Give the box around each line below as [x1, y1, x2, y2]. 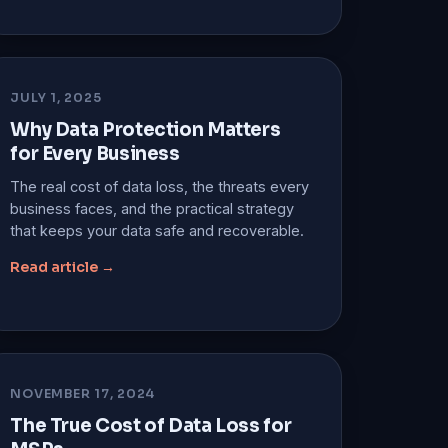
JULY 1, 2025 [10, 89, 102, 106]
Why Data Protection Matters [10, 117, 281, 141]
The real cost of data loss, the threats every [10, 177, 310, 195]
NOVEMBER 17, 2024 [10, 385, 156, 402]
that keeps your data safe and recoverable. [10, 221, 305, 239]
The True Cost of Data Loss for [10, 413, 292, 437]
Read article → [10, 257, 116, 276]
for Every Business [10, 141, 180, 165]
